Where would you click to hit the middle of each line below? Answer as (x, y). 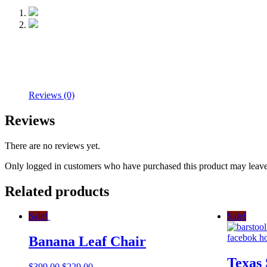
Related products (57, 191)
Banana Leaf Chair (87, 242)
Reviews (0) (52, 95)
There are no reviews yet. (52, 145)
